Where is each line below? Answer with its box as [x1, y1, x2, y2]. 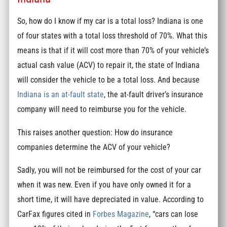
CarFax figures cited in [17, 209, 93, 219]
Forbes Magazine [93, 209, 149, 219]
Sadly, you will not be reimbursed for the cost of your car [17, 165, 202, 175]
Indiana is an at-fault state [17, 90, 104, 100]
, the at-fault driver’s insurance [104, 90, 204, 100]
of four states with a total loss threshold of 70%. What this [17, 31, 208, 41]
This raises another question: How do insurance [17, 127, 173, 137]
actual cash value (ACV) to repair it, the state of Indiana [17, 60, 200, 70]
